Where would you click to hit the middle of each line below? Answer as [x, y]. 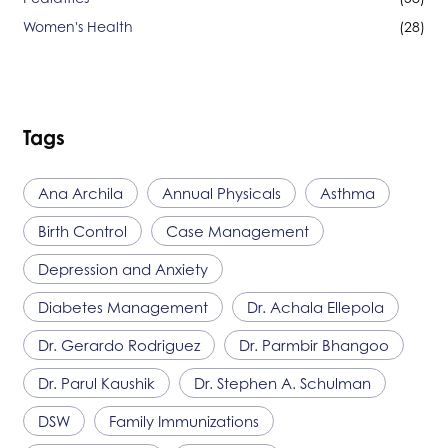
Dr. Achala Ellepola [315, 306]
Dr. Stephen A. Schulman [282, 382]
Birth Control [82, 230]
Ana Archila [80, 192]
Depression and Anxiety [123, 268]
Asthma [347, 192]
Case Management [237, 230]
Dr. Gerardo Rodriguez [119, 344]
